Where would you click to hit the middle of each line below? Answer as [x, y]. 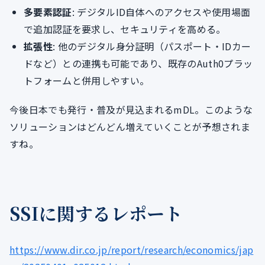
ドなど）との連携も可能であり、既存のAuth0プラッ [138, 63]
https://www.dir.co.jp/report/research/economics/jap [132, 249]
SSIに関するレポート [96, 213]
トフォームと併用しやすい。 [87, 80]
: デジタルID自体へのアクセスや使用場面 [161, 12]
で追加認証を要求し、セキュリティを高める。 [125, 29]
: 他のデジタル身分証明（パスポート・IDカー [152, 46]
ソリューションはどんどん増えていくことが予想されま [130, 126]
